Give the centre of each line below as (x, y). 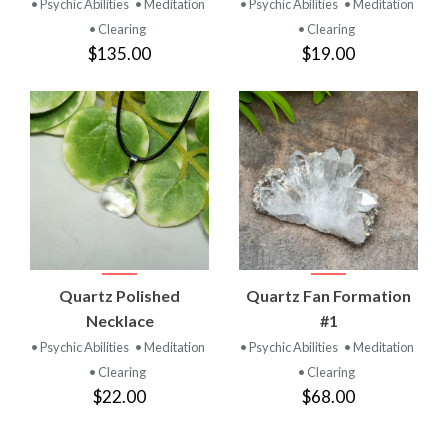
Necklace (119, 320)
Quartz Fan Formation (328, 295)
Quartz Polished (119, 295)
